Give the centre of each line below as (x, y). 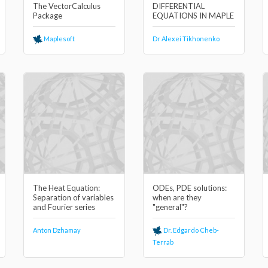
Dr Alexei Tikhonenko (186, 39)
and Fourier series (64, 207)
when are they (177, 197)
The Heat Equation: (66, 188)
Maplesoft (59, 39)
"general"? (170, 207)
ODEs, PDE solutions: (190, 188)
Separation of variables (73, 197)
